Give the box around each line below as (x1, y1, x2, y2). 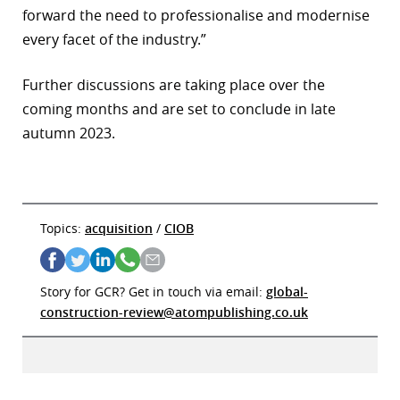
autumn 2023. (22, 123, 115, 144)
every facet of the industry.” (22, 29, 206, 50)
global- (266, 283, 308, 301)
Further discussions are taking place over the (22, 75, 325, 96)
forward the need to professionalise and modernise (22, 5, 370, 26)
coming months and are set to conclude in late (22, 99, 336, 120)
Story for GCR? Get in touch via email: (40, 283, 266, 301)
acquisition (85, 220, 153, 237)
